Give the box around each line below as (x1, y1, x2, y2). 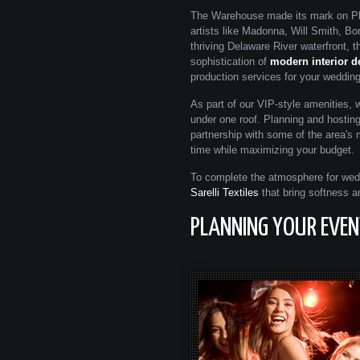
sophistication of (190, 55, 270, 67)
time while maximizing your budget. (190, 144, 354, 156)
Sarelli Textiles (190, 186, 259, 198)
